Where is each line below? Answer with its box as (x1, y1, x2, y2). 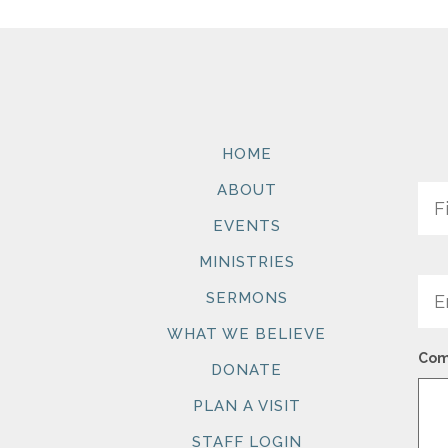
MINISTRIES (198, 252, 295, 271)
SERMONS (205, 288, 288, 307)
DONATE (211, 360, 283, 379)
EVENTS (212, 216, 281, 235)
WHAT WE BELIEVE (167, 324, 327, 343)
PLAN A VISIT (192, 396, 301, 415)
